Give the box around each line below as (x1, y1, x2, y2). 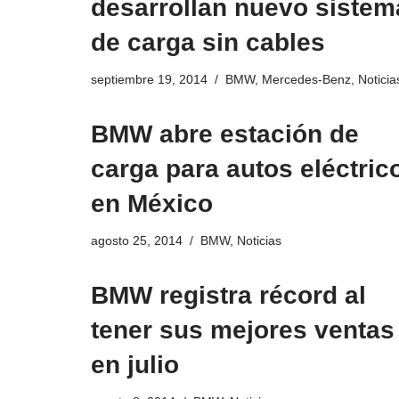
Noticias (237, 233, 281, 248)
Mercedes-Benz (262, 72, 351, 87)
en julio (91, 351, 179, 379)
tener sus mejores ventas (91, 316, 395, 345)
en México (91, 190, 213, 218)
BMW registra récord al (91, 281, 366, 310)
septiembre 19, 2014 (91, 72, 208, 87)
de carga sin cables (91, 28, 325, 57)
